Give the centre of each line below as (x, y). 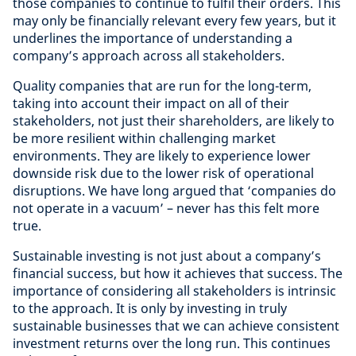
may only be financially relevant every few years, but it (174, 21)
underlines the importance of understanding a (153, 38)
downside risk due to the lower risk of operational (163, 173)
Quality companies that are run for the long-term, (162, 86)
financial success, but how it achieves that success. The (178, 273)
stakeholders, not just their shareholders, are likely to (174, 121)
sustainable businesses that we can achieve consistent (176, 326)
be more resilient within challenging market (144, 138)
